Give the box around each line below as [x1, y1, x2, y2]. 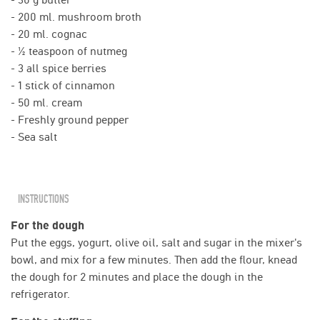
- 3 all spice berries [11, 61, 106, 75]
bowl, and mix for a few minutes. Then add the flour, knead [11, 252, 297, 266]
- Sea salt [11, 129, 57, 144]
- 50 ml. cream [11, 95, 82, 109]
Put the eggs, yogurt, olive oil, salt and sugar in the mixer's [11, 235, 302, 249]
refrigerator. [11, 286, 70, 301]
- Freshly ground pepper [11, 112, 129, 126]
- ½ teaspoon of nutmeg [11, 44, 127, 58]
